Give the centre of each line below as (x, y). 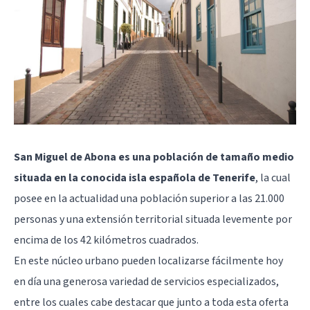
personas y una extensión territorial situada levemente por (153, 220)
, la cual (273, 178)
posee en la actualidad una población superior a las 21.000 (149, 199)
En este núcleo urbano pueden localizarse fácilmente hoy (148, 261)
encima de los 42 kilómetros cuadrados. (106, 240)
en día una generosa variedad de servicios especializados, (146, 282)
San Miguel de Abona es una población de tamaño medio (154, 157)
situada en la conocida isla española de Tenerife (135, 178)
